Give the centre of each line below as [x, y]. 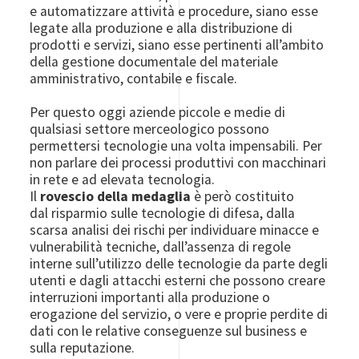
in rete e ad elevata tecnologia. [123, 179]
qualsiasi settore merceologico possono [150, 129]
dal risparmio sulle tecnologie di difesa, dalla [163, 213]
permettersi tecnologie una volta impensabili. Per [176, 145]
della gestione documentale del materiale [154, 61]
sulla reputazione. [83, 347]
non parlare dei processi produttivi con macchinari [178, 162]
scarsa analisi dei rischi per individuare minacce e [175, 230]
